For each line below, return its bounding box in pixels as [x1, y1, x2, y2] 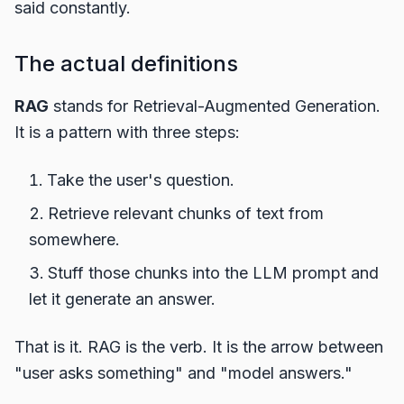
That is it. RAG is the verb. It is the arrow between [14, 337, 383, 356]
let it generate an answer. [29, 289, 216, 308]
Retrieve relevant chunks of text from [48, 204, 324, 223]
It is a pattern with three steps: [14, 123, 240, 142]
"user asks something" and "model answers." [14, 363, 353, 382]
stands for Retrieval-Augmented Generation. [49, 96, 381, 115]
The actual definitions [14, 50, 238, 77]
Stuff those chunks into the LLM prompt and [48, 263, 379, 282]
